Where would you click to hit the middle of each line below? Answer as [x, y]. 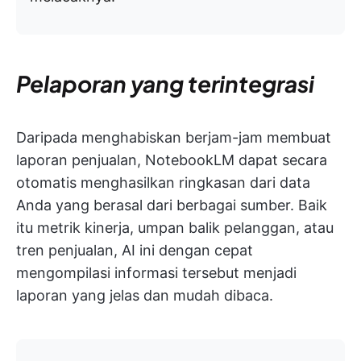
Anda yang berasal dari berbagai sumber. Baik [172, 205]
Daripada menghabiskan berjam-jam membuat [174, 137]
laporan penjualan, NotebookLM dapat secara [172, 160]
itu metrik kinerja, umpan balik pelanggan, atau [175, 227]
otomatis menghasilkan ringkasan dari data [163, 182]
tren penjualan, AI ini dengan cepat [135, 250]
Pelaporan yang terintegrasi [165, 83]
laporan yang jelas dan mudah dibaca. [145, 295]
